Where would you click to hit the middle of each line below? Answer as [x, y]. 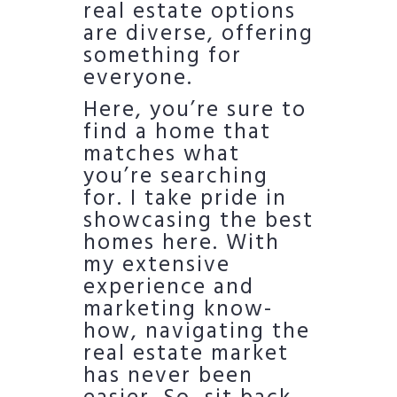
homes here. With [182, 243]
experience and [169, 288]
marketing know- [178, 310]
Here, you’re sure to [195, 110]
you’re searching [176, 177]
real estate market [186, 354]
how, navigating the [197, 332]
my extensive [157, 265]
